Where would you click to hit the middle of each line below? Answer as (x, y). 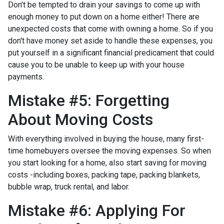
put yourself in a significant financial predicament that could (111, 53)
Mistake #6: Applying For (97, 210)
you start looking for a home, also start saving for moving (107, 163)
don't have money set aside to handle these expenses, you (110, 41)
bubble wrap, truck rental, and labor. (69, 187)
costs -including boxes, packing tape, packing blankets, (104, 175)
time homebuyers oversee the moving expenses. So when (109, 151)
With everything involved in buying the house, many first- (106, 139)
